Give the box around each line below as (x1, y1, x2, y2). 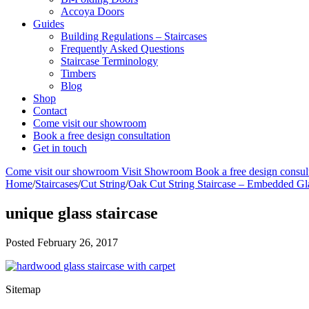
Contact (33, 105, 67, 117)
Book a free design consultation (33, 130, 170, 141)
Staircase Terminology (61, 55, 158, 67)
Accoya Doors (61, 6, 124, 17)
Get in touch (33, 142, 87, 154)
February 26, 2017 (37, 236, 118, 248)
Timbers (61, 68, 96, 79)
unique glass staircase (6, 203, 158, 222)
